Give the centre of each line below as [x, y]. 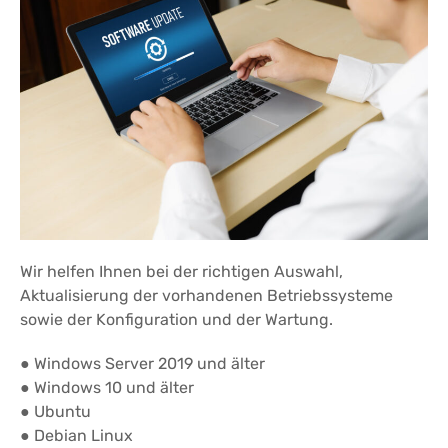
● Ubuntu [55, 412]
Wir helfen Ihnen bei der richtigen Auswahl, [181, 272]
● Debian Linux [76, 436]
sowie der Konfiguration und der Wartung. [176, 320]
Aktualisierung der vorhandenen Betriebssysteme [206, 296]
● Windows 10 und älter [107, 388]
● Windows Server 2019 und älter [142, 364]
